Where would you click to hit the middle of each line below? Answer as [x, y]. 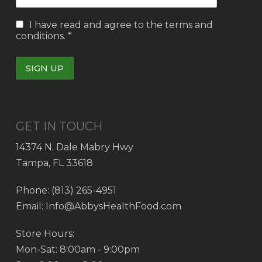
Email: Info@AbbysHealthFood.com [98, 206]
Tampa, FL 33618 [54, 163]
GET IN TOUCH [59, 126]
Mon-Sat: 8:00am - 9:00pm [77, 249]
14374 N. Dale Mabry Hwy [74, 147]
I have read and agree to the [96, 25]
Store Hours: [45, 234]
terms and [189, 25]
